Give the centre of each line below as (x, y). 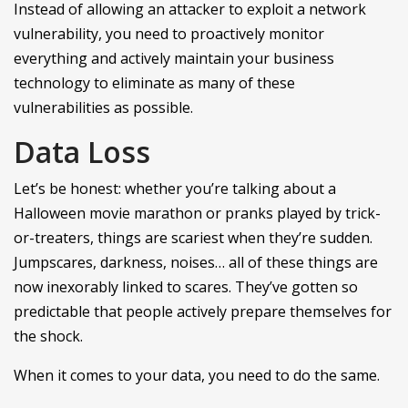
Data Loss (82, 151)
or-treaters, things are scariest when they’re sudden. (193, 237)
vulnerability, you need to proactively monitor (169, 33)
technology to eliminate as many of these (154, 82)
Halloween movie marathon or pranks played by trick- (197, 213)
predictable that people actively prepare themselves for (203, 311)
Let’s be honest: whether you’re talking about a (175, 188)
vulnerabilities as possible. (103, 107)
